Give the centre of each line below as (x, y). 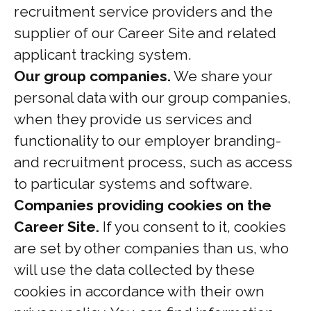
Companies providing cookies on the (143, 205)
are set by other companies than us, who (151, 248)
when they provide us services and (133, 119)
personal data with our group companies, (152, 98)
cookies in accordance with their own (139, 291)
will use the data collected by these (134, 270)
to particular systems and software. (133, 184)
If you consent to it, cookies (193, 227)
